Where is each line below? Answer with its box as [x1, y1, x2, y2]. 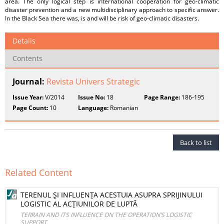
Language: [78, 103, 109, 112]
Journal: [12, 76, 46, 87]
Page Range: [143, 93, 180, 101]
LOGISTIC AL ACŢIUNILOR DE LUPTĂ [20, 199, 137, 208]
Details [12, 36, 35, 45]
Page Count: [12, 103, 48, 112]
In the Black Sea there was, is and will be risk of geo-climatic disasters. [5, 14, 199, 22]
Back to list [180, 138, 212, 147]
